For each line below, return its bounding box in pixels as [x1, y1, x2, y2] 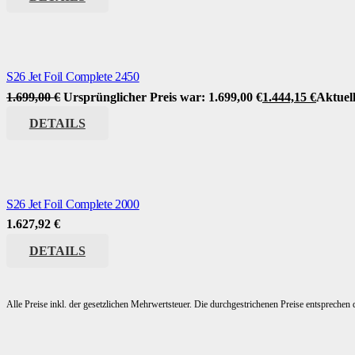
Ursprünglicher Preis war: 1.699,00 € [63, 90, 262, 104]
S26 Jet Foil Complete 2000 [6, 197, 139, 212]
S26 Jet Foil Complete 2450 [6, 70, 139, 84]
